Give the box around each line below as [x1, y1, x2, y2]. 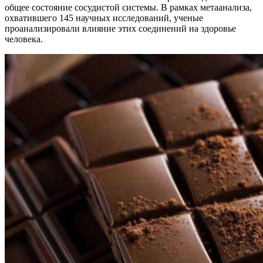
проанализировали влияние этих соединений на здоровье [5, 23, 236, 33]
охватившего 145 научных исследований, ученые [5, 12, 203, 23]
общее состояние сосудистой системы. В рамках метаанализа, [5, 2, 252, 12]
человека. [5, 33, 43, 44]
